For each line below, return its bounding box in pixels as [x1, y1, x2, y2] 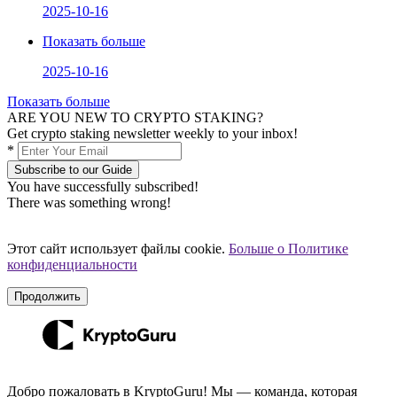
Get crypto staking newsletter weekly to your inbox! [7, 126, 298, 142]
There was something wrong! [7, 195, 171, 211]
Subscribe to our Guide [14, 163, 132, 177]
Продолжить [14, 290, 81, 304]
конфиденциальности [7, 257, 137, 273]
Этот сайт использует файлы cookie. [7, 241, 229, 257]
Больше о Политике [229, 241, 348, 257]
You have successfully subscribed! [7, 179, 198, 195]
